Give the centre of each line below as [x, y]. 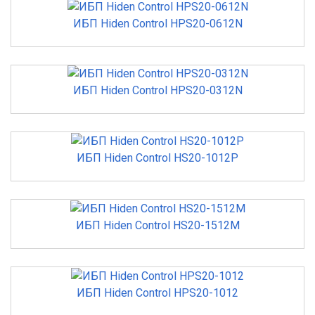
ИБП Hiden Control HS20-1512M [157, 225]
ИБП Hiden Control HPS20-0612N [157, 23]
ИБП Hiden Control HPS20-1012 [157, 292]
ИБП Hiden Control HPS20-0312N [157, 91]
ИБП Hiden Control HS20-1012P [157, 158]
